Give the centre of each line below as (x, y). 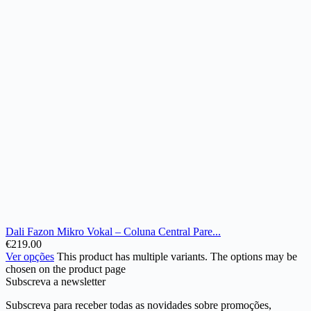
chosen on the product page (66, 269)
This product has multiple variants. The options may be (177, 257)
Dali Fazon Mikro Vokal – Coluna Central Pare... (113, 232)
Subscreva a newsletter (56, 282)
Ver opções (30, 257)
